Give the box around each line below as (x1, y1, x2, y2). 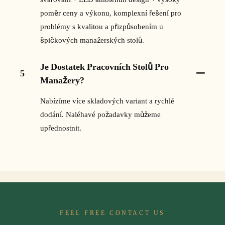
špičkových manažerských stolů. (40, 35, 144, 45)
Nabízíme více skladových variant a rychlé (40, 96, 174, 105)
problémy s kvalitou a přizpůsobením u (40, 22, 163, 31)
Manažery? (40, 74, 84, 85)
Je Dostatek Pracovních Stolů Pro (40, 61, 169, 72)
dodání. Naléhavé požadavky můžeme (40, 109, 161, 119)
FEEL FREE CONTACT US (60, 209, 165, 217)
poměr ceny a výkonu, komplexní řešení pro (40, 8, 181, 18)
